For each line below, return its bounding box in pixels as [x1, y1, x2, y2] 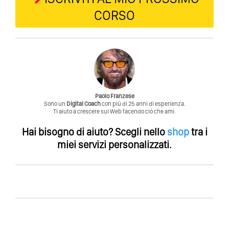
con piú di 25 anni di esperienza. [100, 100, 186, 107]
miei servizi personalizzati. [57, 138, 172, 151]
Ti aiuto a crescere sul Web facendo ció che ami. [53, 107, 176, 115]
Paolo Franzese [95, 92, 134, 100]
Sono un [43, 100, 66, 107]
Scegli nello [112, 125, 167, 138]
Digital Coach [66, 100, 101, 107]
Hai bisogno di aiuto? [21, 125, 113, 138]
